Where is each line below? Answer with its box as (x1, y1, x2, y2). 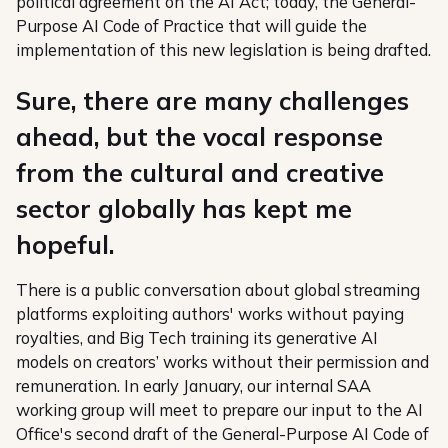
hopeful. (16, 228, 114, 260)
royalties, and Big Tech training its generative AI (16, 327, 378, 349)
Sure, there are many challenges (16, 84, 409, 116)
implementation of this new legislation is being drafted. (16, 39, 431, 61)
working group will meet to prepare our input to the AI (16, 399, 423, 421)
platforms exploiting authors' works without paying (16, 303, 404, 325)
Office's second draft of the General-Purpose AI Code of (16, 423, 429, 445)
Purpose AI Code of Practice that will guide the (16, 15, 367, 37)
